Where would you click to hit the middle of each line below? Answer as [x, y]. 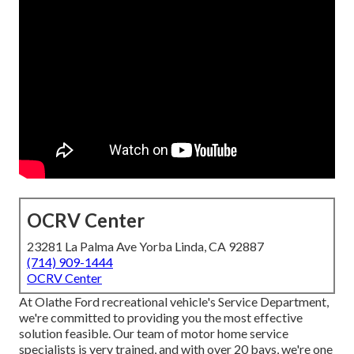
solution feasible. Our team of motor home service [154, 333]
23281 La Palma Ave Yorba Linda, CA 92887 [145, 247]
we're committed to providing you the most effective [161, 318]
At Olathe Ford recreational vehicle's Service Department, [174, 302]
